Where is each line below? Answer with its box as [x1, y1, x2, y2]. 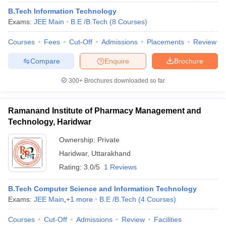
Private [97, 136, 120, 144]
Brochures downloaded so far [83, 77, 165, 84]
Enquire [104, 56, 129, 65]
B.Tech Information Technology [8, 7, 117, 15]
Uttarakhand [91, 149, 131, 157]
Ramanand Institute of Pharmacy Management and [8, 106, 201, 115]
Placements [147, 38, 184, 46]
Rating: [59, 163, 84, 171]
